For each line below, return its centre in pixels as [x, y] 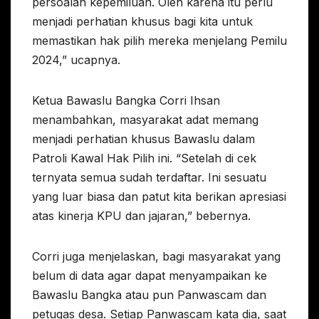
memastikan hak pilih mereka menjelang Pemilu [159, 41]
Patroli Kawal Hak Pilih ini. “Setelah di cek [144, 158]
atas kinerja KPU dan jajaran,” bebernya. [141, 216]
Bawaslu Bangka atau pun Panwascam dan [149, 295]
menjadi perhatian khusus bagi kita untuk [142, 22]
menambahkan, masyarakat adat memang [145, 120]
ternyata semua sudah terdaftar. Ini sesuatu [149, 178]
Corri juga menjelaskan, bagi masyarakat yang [156, 257]
